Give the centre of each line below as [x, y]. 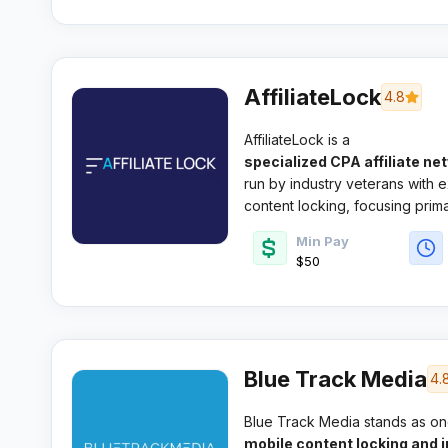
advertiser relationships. [322, 227]
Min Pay [322, 240]
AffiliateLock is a [296, 139]
